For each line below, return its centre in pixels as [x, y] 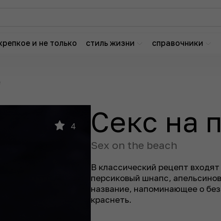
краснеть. [111, 200]
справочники [178, 43]
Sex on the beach [134, 145]
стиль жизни [110, 43]
